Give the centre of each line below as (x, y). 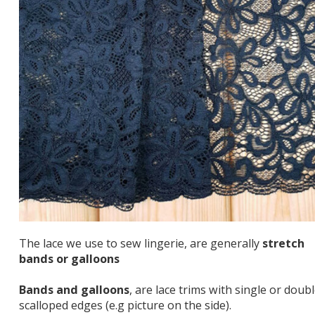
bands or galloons (69, 259)
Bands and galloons (74, 290)
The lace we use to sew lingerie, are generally (141, 244)
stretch (283, 244)
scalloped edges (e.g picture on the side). (125, 306)
